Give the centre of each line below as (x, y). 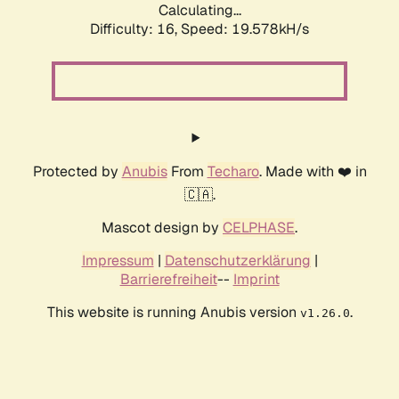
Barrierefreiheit (168, 280)
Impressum (118, 261)
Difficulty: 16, (135, 29)
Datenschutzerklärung (237, 261)
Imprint (256, 280)
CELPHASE (259, 228)
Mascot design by (162, 228)
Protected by (77, 172)
